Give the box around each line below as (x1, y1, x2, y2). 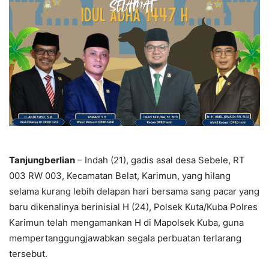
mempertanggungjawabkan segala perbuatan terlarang (9, 232, 241, 244)
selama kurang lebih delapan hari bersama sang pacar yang (9, 185, 259, 197)
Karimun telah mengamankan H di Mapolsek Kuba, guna (9, 216, 244, 228)
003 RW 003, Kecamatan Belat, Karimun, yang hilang (9, 169, 231, 181)
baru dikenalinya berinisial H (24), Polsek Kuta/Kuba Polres (9, 201, 258, 213)
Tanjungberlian (9, 154, 75, 166)
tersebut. (9, 247, 47, 259)
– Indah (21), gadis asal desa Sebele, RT (75, 154, 245, 166)
